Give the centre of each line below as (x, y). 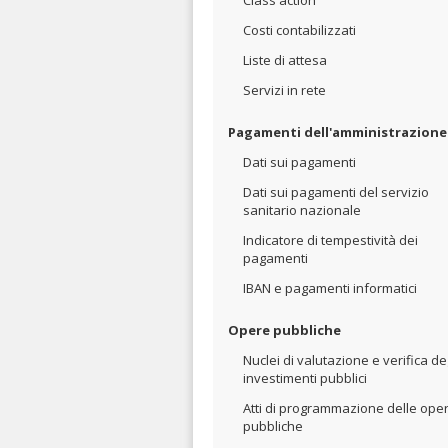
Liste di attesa (285, 60)
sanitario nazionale (302, 210)
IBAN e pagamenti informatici (330, 288)
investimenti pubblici (305, 378)
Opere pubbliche (284, 330)
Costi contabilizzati (299, 30)
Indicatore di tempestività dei (330, 240)
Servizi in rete (284, 90)
